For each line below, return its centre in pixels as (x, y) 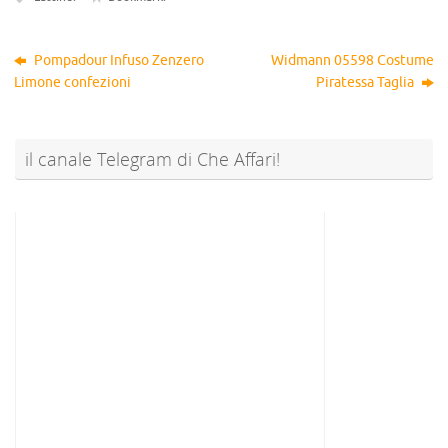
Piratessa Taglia (366, 82)
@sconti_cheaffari (170, 201)
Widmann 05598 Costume (352, 60)
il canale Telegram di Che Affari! (152, 158)
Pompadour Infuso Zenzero (118, 60)
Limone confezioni (73, 82)
